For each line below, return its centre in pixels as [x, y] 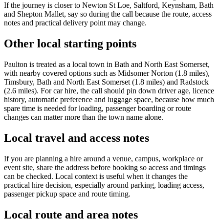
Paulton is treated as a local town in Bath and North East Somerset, [107, 65]
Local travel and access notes [77, 138]
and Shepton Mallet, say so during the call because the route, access [108, 14]
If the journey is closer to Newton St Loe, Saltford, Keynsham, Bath [109, 5]
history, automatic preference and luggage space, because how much [109, 100]
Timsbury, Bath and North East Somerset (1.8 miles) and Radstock [106, 82]
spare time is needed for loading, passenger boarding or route [98, 109]
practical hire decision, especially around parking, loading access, [104, 185]
